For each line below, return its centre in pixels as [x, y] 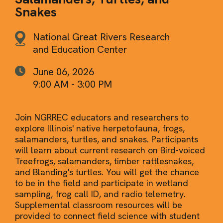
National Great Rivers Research [101, 37]
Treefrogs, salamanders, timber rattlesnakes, [104, 161]
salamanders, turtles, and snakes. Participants [107, 139]
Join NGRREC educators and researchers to [102, 117]
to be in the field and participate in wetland [102, 183]
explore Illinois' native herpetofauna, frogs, [100, 128]
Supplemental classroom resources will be [99, 205]
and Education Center [80, 49]
